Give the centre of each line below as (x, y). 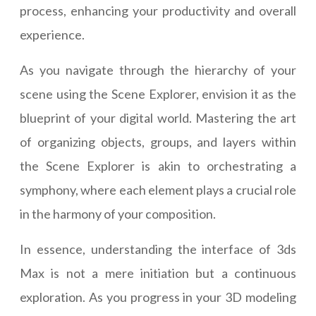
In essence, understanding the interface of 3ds (158, 249)
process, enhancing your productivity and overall (158, 11)
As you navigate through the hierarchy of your (158, 70)
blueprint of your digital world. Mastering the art (158, 118)
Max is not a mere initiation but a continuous (158, 273)
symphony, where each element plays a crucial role (158, 190)
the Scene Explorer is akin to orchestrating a (158, 166)
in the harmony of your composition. (118, 214)
